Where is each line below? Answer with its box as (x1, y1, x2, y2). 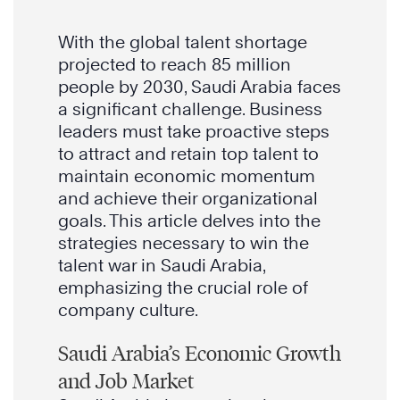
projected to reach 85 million (58, 54, 291, 75)
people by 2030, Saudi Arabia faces (58, 77, 341, 97)
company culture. (58, 300, 198, 321)
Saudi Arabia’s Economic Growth (58, 340, 341, 367)
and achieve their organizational (58, 188, 318, 209)
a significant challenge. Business (58, 99, 322, 120)
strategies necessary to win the (58, 233, 309, 254)
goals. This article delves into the (58, 211, 321, 231)
